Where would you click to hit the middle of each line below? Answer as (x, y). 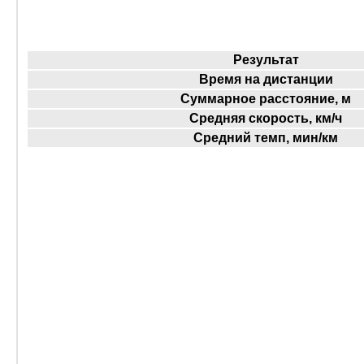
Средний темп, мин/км (266, 138)
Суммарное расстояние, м (266, 99)
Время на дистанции (266, 80)
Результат (266, 60)
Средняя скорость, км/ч (266, 119)
